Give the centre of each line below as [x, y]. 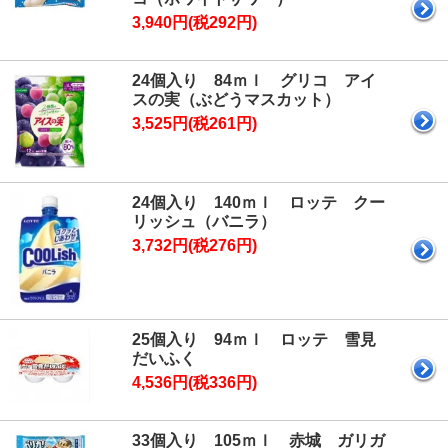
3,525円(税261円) [194, 123]
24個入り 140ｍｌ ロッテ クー [258, 202]
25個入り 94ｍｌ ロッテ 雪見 [254, 340]
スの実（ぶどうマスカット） [236, 99]
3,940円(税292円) [194, 22]
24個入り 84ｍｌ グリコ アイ [254, 80]
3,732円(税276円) [194, 245]
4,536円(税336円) [194, 383]
